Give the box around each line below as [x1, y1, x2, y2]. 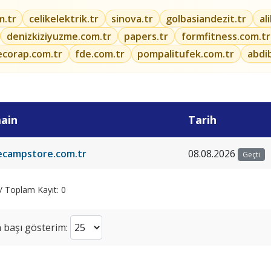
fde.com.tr [75, 47, 125, 60]
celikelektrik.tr [28, 11, 99, 25]
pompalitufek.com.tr [137, 47, 235, 60]
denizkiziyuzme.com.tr [7, 29, 112, 43]
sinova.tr [111, 11, 154, 25]
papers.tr [124, 29, 169, 43]
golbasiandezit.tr [166, 11, 247, 25]
